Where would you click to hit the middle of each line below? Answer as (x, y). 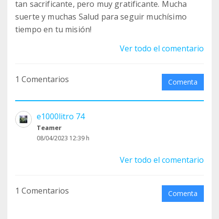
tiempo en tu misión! (54, 30)
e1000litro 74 (61, 117)
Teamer (49, 128)
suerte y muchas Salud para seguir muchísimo (101, 17)
